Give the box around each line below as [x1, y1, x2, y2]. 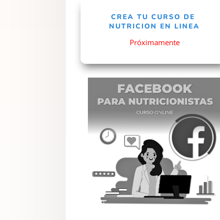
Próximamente [129, 37, 180, 47]
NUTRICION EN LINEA [109, 21, 200, 31]
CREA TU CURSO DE [111, 12, 198, 22]
